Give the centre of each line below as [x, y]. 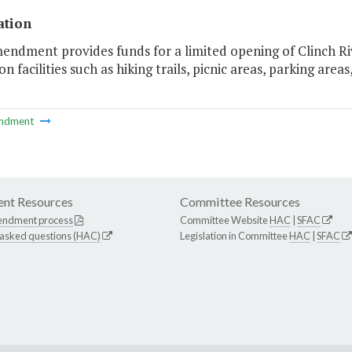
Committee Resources [240, 202]
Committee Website [225, 220]
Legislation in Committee [235, 236]
